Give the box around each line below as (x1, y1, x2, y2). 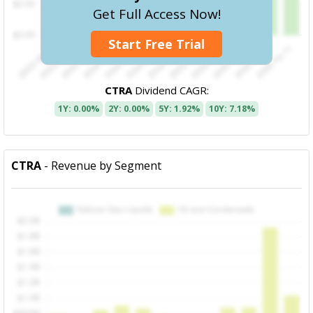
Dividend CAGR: (131, 83, 209, 98)
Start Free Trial (108, 35, 205, 52)
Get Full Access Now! (92, 5, 221, 24)
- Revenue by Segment (41, 158, 162, 174)
